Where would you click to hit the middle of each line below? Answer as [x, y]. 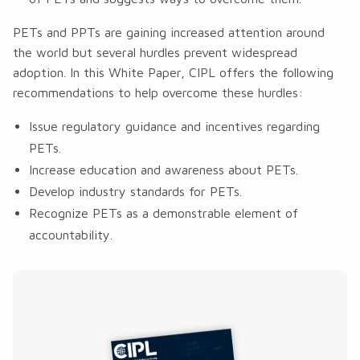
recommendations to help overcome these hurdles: [157, 92]
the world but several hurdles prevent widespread [155, 52]
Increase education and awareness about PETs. [163, 170]
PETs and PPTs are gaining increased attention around [168, 32]
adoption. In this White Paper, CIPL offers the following [173, 72]
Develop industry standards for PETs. [135, 191]
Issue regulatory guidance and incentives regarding [174, 126]
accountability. [70, 235]
